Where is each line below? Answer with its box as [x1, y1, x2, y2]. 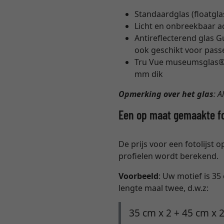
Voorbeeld [118, 170, 159, 182]
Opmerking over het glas [118, 88, 214, 100]
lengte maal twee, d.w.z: [118, 182, 209, 194]
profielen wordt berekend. [118, 150, 219, 162]
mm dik [134, 68, 163, 80]
